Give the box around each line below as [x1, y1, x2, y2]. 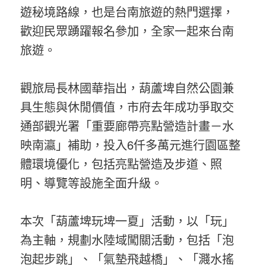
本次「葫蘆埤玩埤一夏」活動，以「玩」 [20, 212, 235, 229]
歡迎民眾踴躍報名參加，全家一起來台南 [20, 22, 235, 39]
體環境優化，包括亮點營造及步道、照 [20, 155, 223, 172]
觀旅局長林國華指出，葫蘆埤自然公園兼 [20, 79, 235, 96]
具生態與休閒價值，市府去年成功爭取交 [20, 98, 235, 115]
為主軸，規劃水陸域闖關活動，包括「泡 [20, 231, 235, 248]
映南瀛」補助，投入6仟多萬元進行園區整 [20, 136, 241, 153]
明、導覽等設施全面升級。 [20, 174, 163, 191]
